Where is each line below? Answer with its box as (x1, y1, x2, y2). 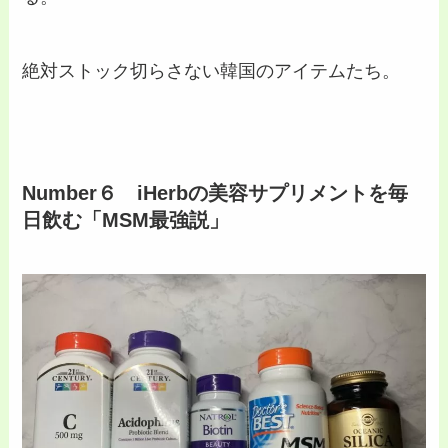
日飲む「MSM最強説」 (22, 209, 230, 232)
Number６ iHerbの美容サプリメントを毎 (22, 182, 409, 205)
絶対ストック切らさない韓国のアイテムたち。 (22, 61, 401, 82)
